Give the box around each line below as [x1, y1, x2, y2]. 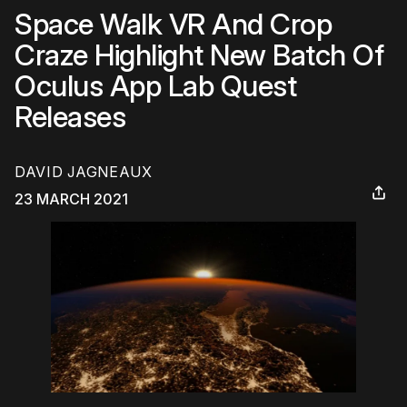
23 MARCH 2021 [15, 190, 128, 209]
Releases [15, 99, 125, 134]
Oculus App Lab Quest [15, 68, 296, 104]
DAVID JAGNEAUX [15, 163, 153, 182]
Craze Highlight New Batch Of [15, 37, 383, 73]
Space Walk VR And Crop [15, 6, 332, 42]
